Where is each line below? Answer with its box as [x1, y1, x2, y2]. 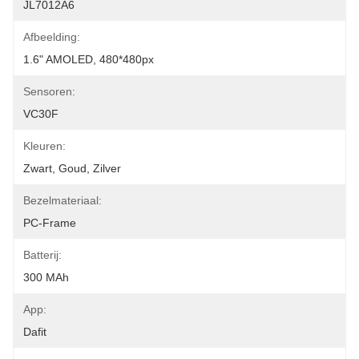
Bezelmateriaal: [23, 194, 102, 207]
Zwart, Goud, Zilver [23, 162, 121, 175]
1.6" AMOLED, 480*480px [23, 53, 154, 66]
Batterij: [23, 248, 62, 261]
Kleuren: [23, 139, 66, 152]
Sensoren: [23, 85, 75, 98]
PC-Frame [23, 216, 76, 229]
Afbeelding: [23, 30, 80, 43]
